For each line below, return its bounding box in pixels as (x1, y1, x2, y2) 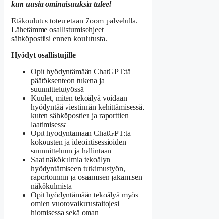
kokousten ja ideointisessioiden (31, 137, 126, 146)
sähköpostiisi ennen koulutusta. (11, 34, 107, 43)
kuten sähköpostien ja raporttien (31, 111, 129, 120)
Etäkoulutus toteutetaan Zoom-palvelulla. (11, 16, 138, 25)
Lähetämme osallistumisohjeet (11, 25, 104, 34)
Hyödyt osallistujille (11, 50, 76, 59)
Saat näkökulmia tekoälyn (31, 155, 110, 164)
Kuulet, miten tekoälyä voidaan (31, 93, 127, 102)
